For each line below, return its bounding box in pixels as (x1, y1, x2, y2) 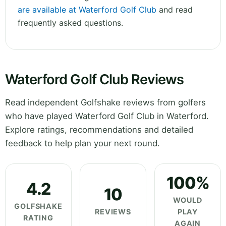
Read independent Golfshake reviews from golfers (5, 97, 206, 108)
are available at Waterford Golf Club (18, 5, 156, 15)
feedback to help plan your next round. (5, 138, 160, 149)
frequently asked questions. (18, 18, 123, 28)
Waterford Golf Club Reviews (5, 71, 184, 88)
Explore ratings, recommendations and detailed (5, 125, 193, 135)
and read (156, 5, 193, 15)
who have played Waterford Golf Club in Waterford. (5, 111, 209, 122)
